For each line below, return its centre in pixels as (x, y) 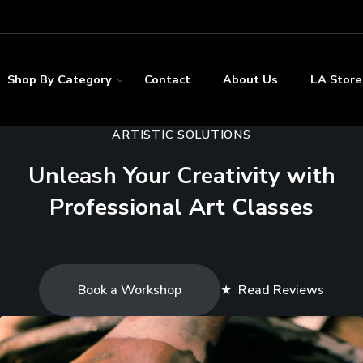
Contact (167, 79)
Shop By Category (59, 79)
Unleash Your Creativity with (181, 175)
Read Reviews (280, 290)
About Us (250, 79)
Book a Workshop (130, 290)
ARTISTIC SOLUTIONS (181, 135)
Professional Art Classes (181, 207)
